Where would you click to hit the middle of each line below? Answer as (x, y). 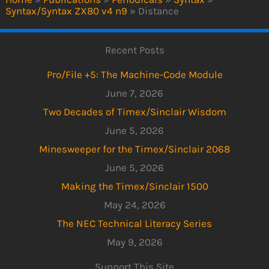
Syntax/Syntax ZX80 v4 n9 (67, 11)
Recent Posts (134, 50)
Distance (159, 11)
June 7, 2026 (134, 93)
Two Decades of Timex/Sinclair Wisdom (134, 111)
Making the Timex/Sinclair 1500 (134, 186)
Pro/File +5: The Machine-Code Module (134, 74)
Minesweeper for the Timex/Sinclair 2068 (134, 149)
